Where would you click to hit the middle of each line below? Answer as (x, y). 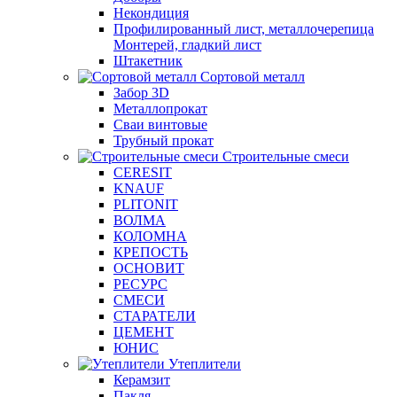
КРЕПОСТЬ (151, 252)
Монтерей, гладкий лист (187, 45)
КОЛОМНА (150, 236)
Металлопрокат (160, 109)
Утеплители (205, 364)
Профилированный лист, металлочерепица (244, 29)
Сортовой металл (253, 77)
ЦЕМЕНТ (144, 332)
